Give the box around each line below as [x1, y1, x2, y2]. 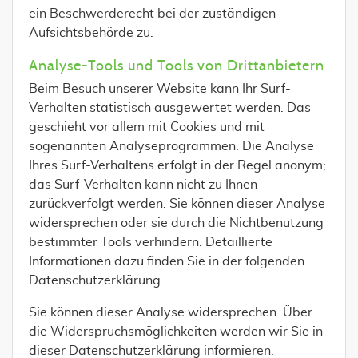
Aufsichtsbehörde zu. [29, 26, 153, 39]
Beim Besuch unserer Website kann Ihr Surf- [29, 82, 291, 95]
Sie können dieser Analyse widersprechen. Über [29, 306, 312, 319]
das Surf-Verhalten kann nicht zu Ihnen [29, 178, 257, 191]
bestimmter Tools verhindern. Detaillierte [29, 236, 272, 249]
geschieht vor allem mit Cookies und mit [29, 121, 265, 133]
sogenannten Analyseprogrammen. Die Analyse [29, 140, 314, 153]
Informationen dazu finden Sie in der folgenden [29, 255, 304, 268]
